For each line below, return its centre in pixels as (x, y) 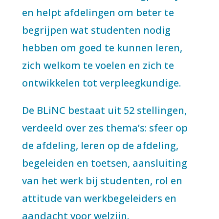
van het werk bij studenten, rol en (102, 181)
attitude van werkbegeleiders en (99, 198)
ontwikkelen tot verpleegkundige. (101, 83)
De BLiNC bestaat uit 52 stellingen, (104, 110)
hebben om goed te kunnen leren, (102, 48)
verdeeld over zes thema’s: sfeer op (105, 128)
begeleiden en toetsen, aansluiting (104, 163)
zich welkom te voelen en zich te (98, 65)
